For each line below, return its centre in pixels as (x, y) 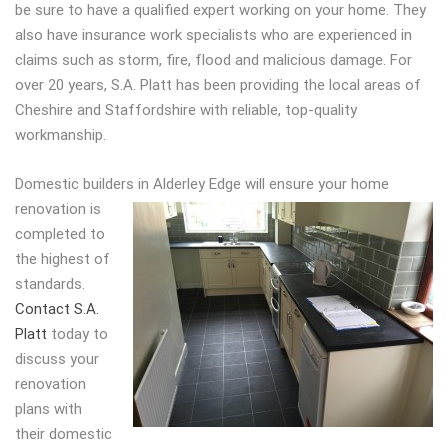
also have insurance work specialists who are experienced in (213, 35)
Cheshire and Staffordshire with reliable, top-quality (186, 110)
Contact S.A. (57, 309)
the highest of (62, 259)
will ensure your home (317, 184)
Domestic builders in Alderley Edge (130, 184)
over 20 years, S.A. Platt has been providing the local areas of (218, 85)
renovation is (58, 209)
